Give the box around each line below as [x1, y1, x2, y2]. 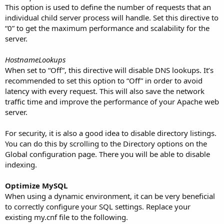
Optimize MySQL [5, 180, 67, 190]
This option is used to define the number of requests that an [5, 1, 211, 12]
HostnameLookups [5, 54, 65, 64]
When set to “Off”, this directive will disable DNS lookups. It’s [5, 64, 213, 75]
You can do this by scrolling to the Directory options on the [5, 138, 207, 148]
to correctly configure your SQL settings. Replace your [5, 201, 190, 211]
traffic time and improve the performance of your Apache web [5, 96, 219, 106]
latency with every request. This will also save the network [5, 85, 204, 96]
